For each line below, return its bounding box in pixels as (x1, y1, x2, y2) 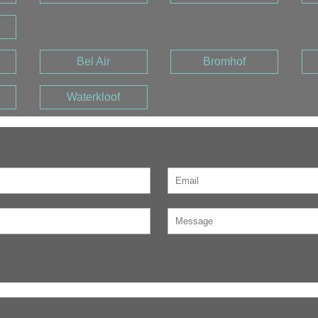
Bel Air (77, 55, 111, 67)
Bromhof (203, 55, 246, 67)
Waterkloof (67, 91, 121, 104)
